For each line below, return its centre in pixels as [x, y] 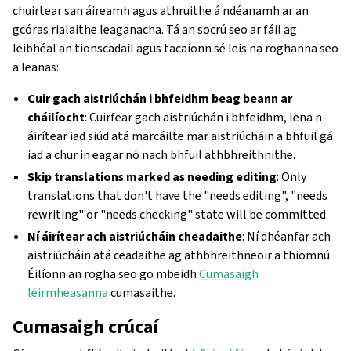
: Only [292, 176]
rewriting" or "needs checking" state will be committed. [178, 214]
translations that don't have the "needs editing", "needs [178, 195]
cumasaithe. [142, 292]
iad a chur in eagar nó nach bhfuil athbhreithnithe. [162, 154]
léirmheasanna [68, 292]
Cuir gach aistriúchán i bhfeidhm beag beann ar [160, 98]
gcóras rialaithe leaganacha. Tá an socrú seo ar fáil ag [155, 29]
